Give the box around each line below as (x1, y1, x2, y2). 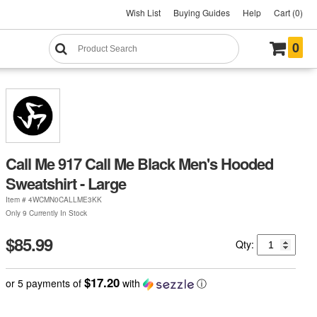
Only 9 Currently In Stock (5, 207, 87, 218)
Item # (5, 194, 28, 204)
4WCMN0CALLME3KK (28, 194, 102, 204)
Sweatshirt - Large (5, 171, 126, 195)
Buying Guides (173, 6, 230, 18)
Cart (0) (274, 6, 303, 18)
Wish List (126, 6, 161, 18)
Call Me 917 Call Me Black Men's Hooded (5, 151, 273, 175)
